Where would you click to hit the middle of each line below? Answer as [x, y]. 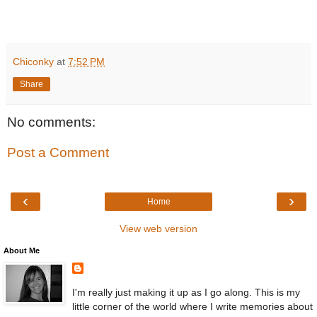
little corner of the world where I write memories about [192, 306]
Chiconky [33, 61]
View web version [158, 228]
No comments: [51, 122]
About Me [22, 250]
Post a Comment [58, 153]
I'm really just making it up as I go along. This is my [186, 292]
